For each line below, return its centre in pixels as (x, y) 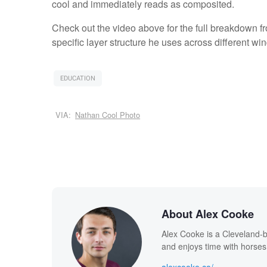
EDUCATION (77, 79)
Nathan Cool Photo (108, 115)
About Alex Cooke (207, 214)
